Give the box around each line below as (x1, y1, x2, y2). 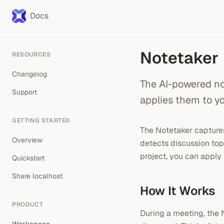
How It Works (140, 183, 215, 198)
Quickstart (12, 153, 44, 162)
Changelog (12, 69, 47, 78)
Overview (12, 135, 42, 144)
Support (12, 87, 37, 96)
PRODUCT (12, 200, 43, 208)
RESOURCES (12, 50, 51, 58)
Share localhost (12, 171, 62, 180)
